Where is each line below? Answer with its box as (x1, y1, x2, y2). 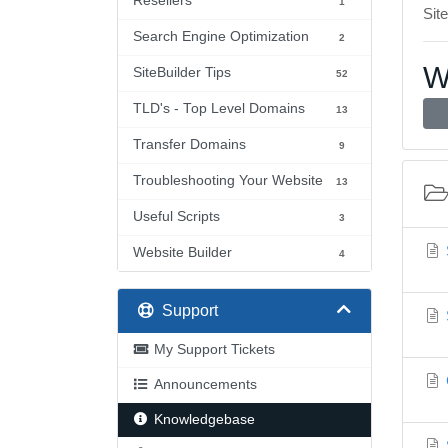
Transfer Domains (133, 137, 246, 152)
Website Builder (133, 245, 232, 260)
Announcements (153, 377, 257, 392)
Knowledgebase (153, 412, 255, 427)
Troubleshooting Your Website (133, 173, 323, 188)
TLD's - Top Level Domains (133, 101, 305, 116)
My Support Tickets (153, 342, 275, 357)
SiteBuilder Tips (133, 65, 231, 80)
